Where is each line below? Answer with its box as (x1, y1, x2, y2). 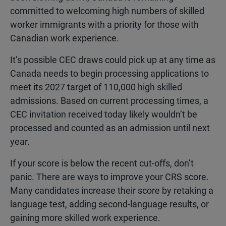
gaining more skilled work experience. (10, 212, 160, 223)
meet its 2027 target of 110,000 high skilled (10, 82, 182, 92)
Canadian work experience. (10, 33, 119, 43)
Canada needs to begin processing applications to (10, 68, 209, 79)
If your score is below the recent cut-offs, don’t (10, 158, 194, 168)
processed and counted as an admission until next (10, 123, 210, 133)
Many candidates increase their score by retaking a (10, 185, 213, 196)
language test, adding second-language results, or (10, 199, 209, 209)
